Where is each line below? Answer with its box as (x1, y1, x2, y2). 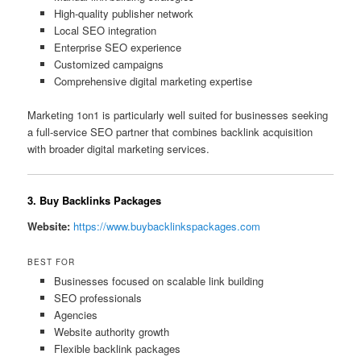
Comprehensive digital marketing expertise (53, 73, 252, 89)
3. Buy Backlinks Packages (27, 192, 162, 208)
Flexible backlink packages (53, 340, 180, 356)
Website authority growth (53, 323, 169, 339)
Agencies (53, 306, 98, 322)
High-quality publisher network (53, 5, 193, 21)
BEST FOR (27, 255, 76, 268)
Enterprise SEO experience (53, 39, 181, 55)
